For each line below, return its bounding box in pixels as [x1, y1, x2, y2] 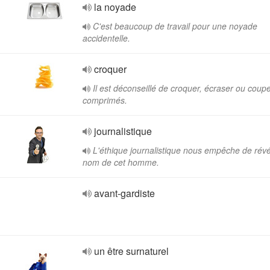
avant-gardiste [94, 186, 155, 200]
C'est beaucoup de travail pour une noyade [93, 20, 257, 32]
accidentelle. [83, 32, 130, 44]
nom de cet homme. [83, 156, 159, 168]
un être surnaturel [94, 244, 169, 258]
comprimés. [83, 94, 127, 106]
